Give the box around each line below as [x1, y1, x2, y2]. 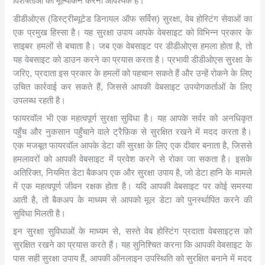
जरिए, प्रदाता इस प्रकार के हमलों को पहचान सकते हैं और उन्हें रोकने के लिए [13, 68, 252, 78]
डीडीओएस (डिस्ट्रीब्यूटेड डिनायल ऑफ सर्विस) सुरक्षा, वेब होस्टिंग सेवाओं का [13, 14, 252, 24]
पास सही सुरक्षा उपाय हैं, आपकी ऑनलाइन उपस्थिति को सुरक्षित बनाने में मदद [13, 254, 252, 264]
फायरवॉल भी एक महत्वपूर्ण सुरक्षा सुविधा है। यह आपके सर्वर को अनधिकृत [13, 113, 252, 123]
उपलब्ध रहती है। [13, 95, 66, 105]
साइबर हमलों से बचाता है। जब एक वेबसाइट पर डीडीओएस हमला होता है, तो [13, 41, 252, 51]
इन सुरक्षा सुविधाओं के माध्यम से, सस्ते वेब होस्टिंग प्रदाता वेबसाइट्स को [13, 227, 252, 237]
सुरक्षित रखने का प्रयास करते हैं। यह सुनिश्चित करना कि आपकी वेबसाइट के [13, 240, 252, 250]
